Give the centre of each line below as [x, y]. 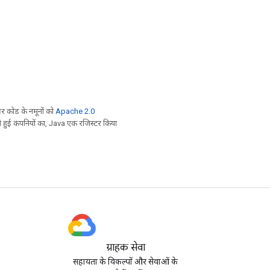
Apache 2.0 [75, 111]
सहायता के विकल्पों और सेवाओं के [125, 262]
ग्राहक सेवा [125, 248]
